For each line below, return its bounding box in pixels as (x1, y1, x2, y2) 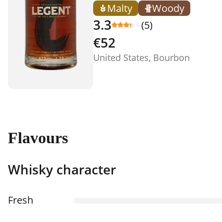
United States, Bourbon (93, 52, 190, 63)
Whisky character (8, 160, 116, 178)
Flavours (8, 129, 68, 147)
